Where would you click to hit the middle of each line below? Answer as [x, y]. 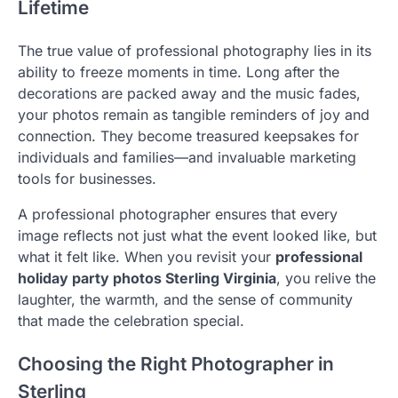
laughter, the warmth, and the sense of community [185, 299]
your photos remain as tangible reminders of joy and [194, 114]
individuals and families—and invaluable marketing [187, 157]
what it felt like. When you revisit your [147, 256]
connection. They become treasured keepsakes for [188, 135]
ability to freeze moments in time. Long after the [179, 72]
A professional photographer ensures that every [178, 214]
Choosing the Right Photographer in [176, 363]
